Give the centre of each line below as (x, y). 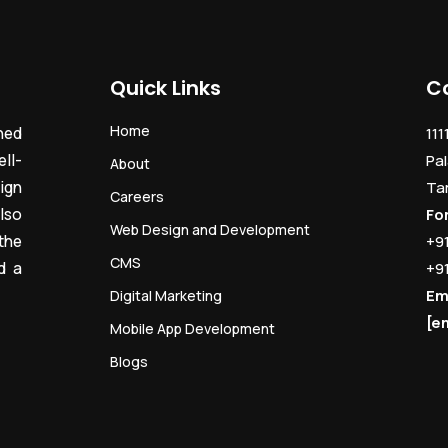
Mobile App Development (192, 329)
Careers (137, 197)
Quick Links (165, 88)
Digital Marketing (166, 296)
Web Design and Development (210, 230)
